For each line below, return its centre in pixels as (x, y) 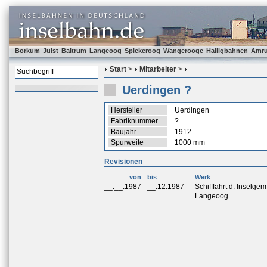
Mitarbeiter (158, 69)
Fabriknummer (134, 121)
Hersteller (127, 110)
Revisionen (123, 162)
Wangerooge (183, 51)
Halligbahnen (227, 51)
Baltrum (74, 51)
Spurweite (127, 142)
